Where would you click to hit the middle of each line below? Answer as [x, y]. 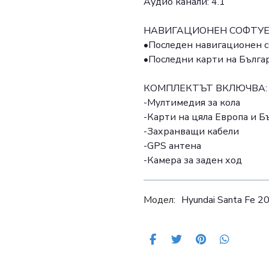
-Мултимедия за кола [192, 103]
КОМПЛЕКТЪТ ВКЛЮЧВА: [205, 89]
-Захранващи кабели [191, 132]
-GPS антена [172, 146]
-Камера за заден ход [193, 161]
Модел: [159, 200]
